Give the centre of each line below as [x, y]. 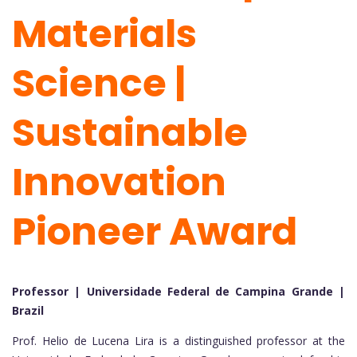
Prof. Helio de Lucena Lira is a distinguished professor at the [178, 341]
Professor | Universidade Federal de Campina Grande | [178, 292]
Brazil [28, 311]
